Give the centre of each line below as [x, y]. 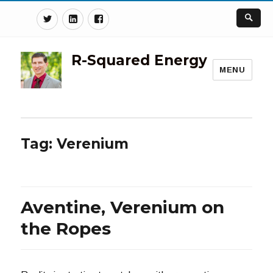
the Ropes [66, 228]
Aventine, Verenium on [123, 207]
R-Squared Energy [139, 60]
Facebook [130, 17]
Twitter [73, 17]
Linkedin [100, 17]
